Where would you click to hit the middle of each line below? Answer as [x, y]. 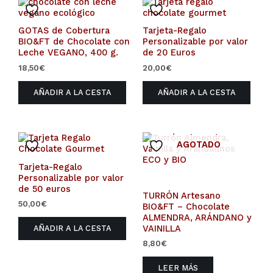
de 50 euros [44, 189]
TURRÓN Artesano [182, 195]
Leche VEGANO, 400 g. [68, 53]
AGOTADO [199, 145]
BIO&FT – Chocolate [186, 206]
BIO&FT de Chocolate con [74, 42]
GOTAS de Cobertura [64, 31]
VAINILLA [162, 228]
